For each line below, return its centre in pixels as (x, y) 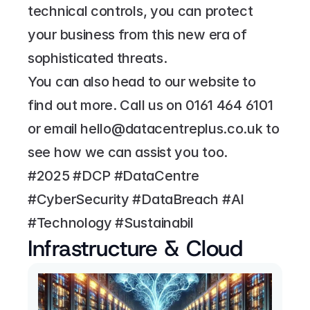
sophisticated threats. (98, 58)
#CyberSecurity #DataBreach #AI (136, 199)
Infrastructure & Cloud (135, 248)
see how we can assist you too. (128, 152)
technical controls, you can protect (140, 11)
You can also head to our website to (142, 82)
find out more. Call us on (107, 105)
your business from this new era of (137, 35)
